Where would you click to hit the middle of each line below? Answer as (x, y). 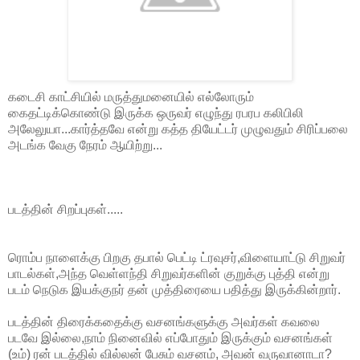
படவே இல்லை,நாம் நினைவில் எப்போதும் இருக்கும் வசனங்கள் (170, 337)
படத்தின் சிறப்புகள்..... (65, 209)
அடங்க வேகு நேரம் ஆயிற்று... (85, 145)
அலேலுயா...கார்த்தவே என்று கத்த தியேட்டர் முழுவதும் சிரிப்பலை (178, 129)
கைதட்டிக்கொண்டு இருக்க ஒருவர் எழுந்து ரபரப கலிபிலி (156, 112)
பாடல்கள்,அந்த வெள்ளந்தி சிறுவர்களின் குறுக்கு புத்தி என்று (169, 273)
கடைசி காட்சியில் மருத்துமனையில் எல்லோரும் (131, 96)
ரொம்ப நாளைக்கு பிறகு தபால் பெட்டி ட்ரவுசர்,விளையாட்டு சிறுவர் (177, 257)
